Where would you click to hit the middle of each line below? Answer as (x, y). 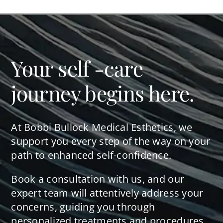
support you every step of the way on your (111, 141)
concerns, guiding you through (83, 207)
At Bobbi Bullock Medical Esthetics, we (102, 127)
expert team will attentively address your (107, 193)
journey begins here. (103, 93)
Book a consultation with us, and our (98, 179)
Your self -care (77, 68)
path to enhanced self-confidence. (91, 155)
